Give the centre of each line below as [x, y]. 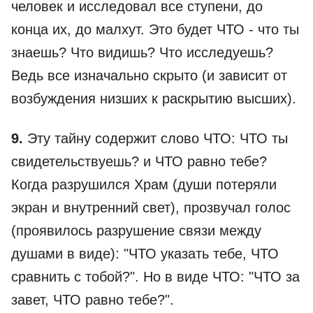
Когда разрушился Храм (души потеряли [144, 184]
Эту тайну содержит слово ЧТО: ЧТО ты [155, 138]
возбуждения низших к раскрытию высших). [154, 99]
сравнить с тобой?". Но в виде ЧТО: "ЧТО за [155, 277]
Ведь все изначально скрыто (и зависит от [149, 75]
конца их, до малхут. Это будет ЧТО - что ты [155, 29]
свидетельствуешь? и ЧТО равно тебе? [139, 161]
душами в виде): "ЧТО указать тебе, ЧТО [145, 254]
